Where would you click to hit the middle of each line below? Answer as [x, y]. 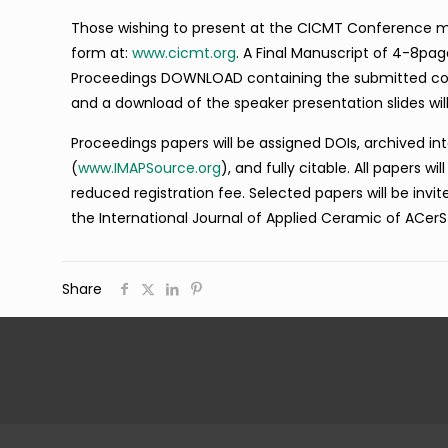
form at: [102, 53]
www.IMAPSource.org [150, 168]
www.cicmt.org [184, 53]
